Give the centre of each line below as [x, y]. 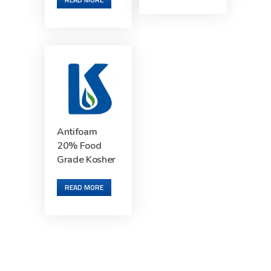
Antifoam [77, 132]
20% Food [79, 145]
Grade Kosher [87, 159]
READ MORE [84, 187]
